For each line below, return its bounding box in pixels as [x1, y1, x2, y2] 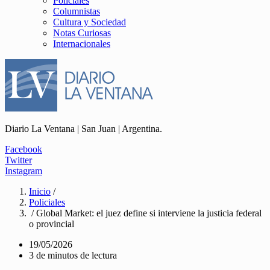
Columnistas [53, 6, 100, 16]
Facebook [5, 144, 42, 154]
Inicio [29, 186, 51, 196]
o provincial [29, 219, 74, 229]
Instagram [5, 166, 42, 176]
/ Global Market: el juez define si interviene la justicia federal [29, 208, 262, 218]
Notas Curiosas [53, 28, 111, 38]
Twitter [5, 155, 32, 165]
